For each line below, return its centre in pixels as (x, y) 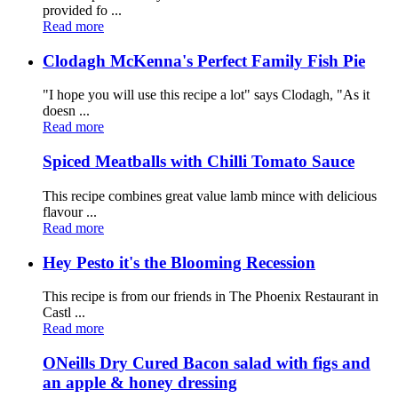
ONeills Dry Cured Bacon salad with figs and (207, 363)
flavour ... (70, 211)
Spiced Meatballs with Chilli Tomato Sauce (199, 162)
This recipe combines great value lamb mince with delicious (210, 195)
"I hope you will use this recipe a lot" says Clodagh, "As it (206, 95)
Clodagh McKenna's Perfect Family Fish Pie (204, 60)
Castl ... (64, 313)
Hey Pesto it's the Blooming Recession (179, 262)
